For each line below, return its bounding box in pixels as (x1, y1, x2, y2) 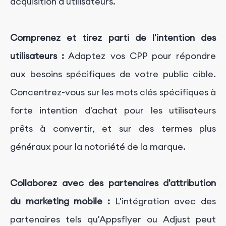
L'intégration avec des (110, 195, 216, 207)
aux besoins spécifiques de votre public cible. (10, 68, 216, 80)
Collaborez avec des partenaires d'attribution (10, 177, 216, 189)
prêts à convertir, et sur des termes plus (10, 123, 216, 135)
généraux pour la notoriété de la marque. (10, 141, 186, 153)
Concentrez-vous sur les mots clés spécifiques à (10, 86, 216, 98)
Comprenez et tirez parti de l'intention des (10, 32, 216, 44)
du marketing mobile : (10, 195, 110, 207)
